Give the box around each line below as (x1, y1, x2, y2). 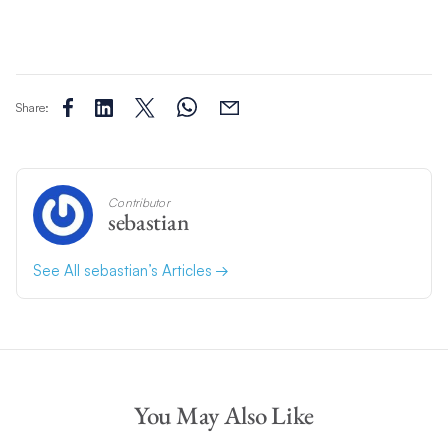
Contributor (107, 195, 170, 211)
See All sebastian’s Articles (32, 261, 216, 281)
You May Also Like (134, 399, 314, 432)
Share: (15, 99, 49, 115)
